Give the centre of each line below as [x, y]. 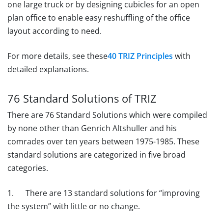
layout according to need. [55, 31]
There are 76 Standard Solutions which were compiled [107, 115]
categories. [28, 168]
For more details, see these [57, 56]
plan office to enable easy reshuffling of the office [99, 18]
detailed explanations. [48, 69]
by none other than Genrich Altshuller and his [92, 128]
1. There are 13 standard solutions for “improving [104, 193]
